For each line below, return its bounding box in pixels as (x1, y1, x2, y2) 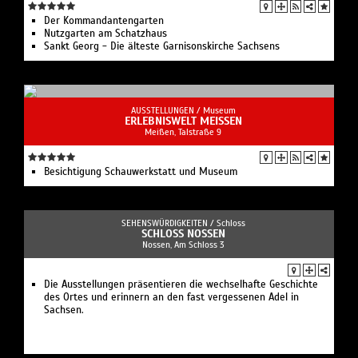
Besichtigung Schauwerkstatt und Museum (44, 165, 237, 179)
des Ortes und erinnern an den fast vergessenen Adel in (44, 291, 299, 304)
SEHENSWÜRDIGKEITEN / (121, 217, 217, 229)
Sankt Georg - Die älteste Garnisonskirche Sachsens (44, 40, 280, 54)
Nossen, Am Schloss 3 (141, 239, 225, 251)
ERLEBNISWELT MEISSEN (124, 114, 242, 129)
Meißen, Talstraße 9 (145, 126, 221, 138)
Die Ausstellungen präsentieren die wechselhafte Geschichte (44, 278, 318, 292)
